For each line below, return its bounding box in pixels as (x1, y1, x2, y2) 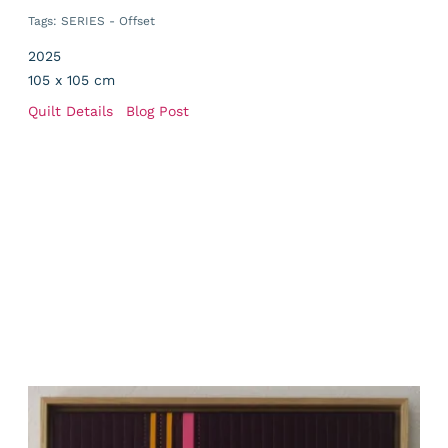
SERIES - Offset (60, 14, 155, 29)
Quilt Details (27, 103, 113, 120)
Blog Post (125, 103, 189, 120)
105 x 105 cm (27, 72, 115, 89)
